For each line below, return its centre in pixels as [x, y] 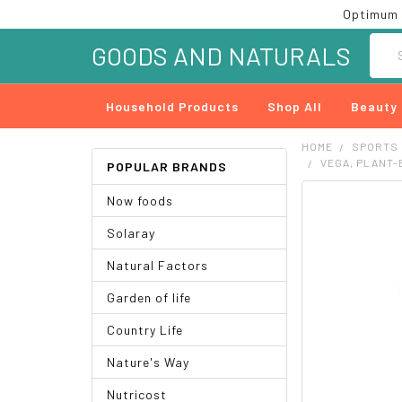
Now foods [140, 200]
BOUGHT [327, 217]
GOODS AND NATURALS [221, 55]
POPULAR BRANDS [167, 166]
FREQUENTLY [341, 202]
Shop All [295, 106]
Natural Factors [157, 265]
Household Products [172, 106]
